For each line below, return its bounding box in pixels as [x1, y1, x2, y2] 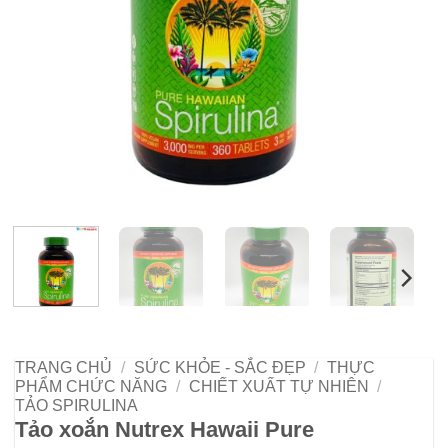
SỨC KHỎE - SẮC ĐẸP [133, 358, 306, 376]
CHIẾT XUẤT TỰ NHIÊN [188, 377, 369, 395]
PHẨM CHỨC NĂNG [15, 377, 167, 395]
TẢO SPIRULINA [15, 396, 138, 414]
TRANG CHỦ [15, 358, 112, 376]
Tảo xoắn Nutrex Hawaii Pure [15, 416, 314, 442]
